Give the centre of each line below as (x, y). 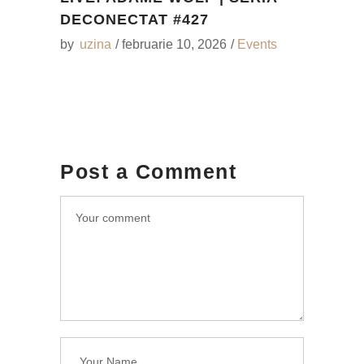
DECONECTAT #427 (134, 19)
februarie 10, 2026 (174, 44)
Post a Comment (148, 171)
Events (257, 44)
